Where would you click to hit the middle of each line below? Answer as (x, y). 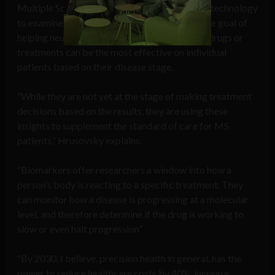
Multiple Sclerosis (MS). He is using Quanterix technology (137, 8)
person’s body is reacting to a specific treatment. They (130, 185)
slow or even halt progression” (80, 229)
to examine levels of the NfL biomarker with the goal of (132, 23)
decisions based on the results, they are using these (122, 111)
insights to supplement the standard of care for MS (123, 126)
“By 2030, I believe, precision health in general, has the (129, 258)
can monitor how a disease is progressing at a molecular (133, 199)
